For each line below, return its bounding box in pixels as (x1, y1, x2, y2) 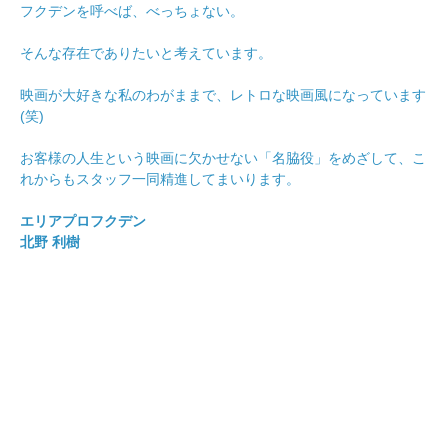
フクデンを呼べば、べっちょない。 (20, 4, 244, 20)
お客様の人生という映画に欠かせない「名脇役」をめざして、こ (20, 151, 426, 167)
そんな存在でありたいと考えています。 (20, 46, 272, 62)
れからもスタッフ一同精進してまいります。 (20, 172, 300, 188)
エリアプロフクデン (20, 214, 146, 230)
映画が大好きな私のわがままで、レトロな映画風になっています (20, 88, 426, 104)
